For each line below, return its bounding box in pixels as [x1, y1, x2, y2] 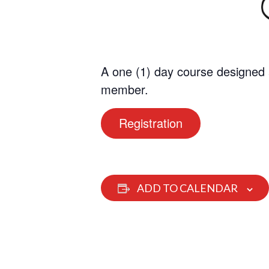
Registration [119, 114, 183, 132]
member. [101, 80, 148, 98]
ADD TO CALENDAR [136, 181, 238, 195]
